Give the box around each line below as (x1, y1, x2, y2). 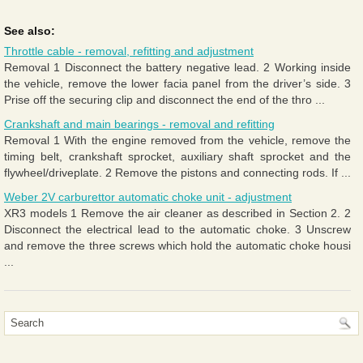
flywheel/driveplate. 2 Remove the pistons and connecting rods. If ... (4, 165, 351, 179)
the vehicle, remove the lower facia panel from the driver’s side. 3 (4, 76, 351, 90)
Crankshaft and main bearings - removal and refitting (4, 117, 275, 130)
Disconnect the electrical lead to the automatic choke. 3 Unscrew (4, 222, 351, 236)
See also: (4, 23, 55, 37)
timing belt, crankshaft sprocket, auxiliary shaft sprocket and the (4, 149, 351, 163)
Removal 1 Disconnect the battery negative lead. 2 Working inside (4, 60, 351, 74)
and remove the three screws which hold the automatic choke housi (4, 238, 351, 252)
